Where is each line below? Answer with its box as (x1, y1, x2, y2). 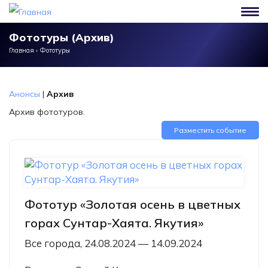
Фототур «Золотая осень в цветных (25, 197, 240, 212)
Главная (9, 46, 34, 54)
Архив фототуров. (9, 106, 85, 117)
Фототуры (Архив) (9, 31, 114, 44)
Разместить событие (174, 126, 246, 135)
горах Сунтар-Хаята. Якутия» (25, 215, 203, 230)
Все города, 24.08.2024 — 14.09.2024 (25, 237, 202, 249)
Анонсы (9, 89, 40, 99)
